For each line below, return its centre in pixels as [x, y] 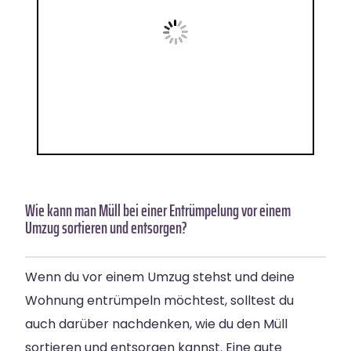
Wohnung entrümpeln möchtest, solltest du [159, 301]
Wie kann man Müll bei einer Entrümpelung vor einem [158, 211]
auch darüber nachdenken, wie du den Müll [156, 324]
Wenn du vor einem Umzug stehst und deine [160, 277]
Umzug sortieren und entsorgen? [106, 228]
